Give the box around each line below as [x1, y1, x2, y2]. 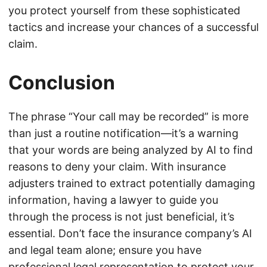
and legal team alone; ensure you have [8, 244, 201, 257]
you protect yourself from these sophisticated [8, 4, 240, 17]
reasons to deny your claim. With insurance [8, 160, 226, 173]
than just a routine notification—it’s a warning [8, 127, 238, 140]
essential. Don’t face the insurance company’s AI [8, 227, 252, 240]
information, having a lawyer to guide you [8, 194, 218, 207]
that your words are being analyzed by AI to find [8, 144, 253, 157]
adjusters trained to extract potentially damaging [8, 177, 255, 190]
